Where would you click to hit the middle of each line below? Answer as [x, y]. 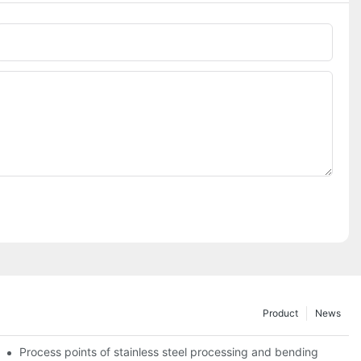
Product [280, 313]
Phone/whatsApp [61, 43]
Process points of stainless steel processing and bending [169, 351]
